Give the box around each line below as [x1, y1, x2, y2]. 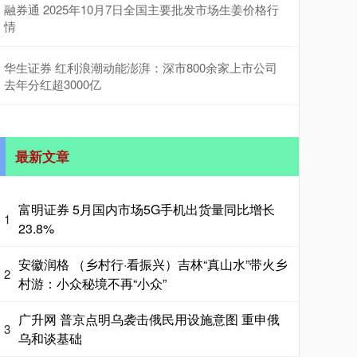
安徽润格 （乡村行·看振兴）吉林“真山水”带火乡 [18, 254, 288, 273]
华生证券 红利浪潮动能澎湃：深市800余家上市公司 [4, 58, 277, 76]
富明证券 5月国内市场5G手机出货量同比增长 [18, 199, 275, 218]
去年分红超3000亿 [4, 75, 101, 92]
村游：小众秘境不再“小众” [18, 273, 167, 292]
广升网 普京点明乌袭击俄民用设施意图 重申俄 [18, 309, 280, 328]
